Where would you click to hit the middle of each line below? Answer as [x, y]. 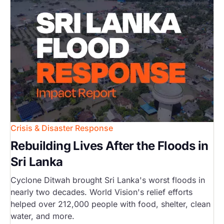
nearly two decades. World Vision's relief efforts [101, 192]
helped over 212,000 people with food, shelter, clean [110, 204]
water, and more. [42, 216]
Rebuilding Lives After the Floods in [109, 146]
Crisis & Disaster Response [62, 128]
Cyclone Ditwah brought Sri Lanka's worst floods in [108, 180]
